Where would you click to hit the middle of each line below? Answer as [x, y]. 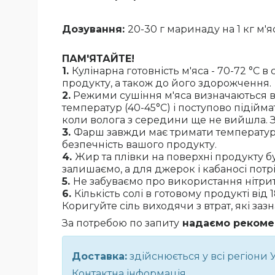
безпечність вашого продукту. [139, 145]
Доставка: [99, 257]
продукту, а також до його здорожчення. [167, 83]
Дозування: [95, 29]
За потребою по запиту [121, 223]
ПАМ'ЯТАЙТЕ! [100, 59]
